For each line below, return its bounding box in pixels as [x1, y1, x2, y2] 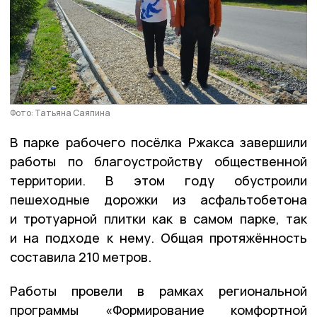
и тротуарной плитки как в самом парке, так [10, 209, 307, 227]
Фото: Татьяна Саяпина [10, 106, 110, 119]
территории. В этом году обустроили [10, 171, 307, 189]
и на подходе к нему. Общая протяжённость [10, 229, 307, 246]
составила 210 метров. [10, 248, 151, 265]
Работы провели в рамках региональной [10, 282, 307, 299]
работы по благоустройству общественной [10, 152, 307, 170]
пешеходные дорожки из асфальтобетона [10, 190, 307, 208]
